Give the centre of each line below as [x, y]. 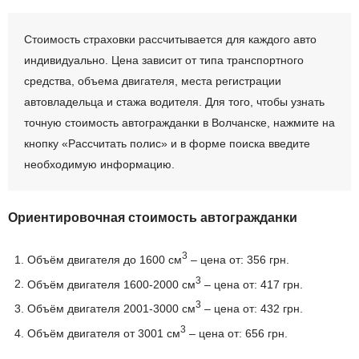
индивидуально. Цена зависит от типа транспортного [164, 60]
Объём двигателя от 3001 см [103, 333]
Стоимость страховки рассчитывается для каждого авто [170, 39]
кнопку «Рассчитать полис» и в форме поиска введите [167, 143]
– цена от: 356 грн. [238, 259]
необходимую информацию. [99, 164]
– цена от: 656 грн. [236, 333]
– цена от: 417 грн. [252, 284]
